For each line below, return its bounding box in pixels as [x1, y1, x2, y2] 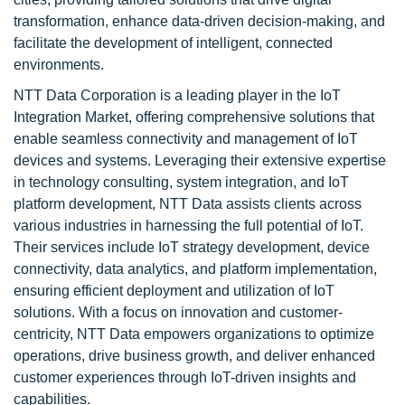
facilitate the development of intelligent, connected [14, 35, 333, 51]
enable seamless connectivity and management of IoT [14, 131, 358, 146]
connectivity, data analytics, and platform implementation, [14, 261, 377, 277]
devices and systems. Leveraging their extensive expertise [14, 153, 386, 168]
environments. [14, 57, 104, 72]
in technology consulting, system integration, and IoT [14, 174, 349, 190]
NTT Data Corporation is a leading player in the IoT [14, 88, 341, 103]
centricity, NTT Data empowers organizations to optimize [14, 326, 374, 342]
